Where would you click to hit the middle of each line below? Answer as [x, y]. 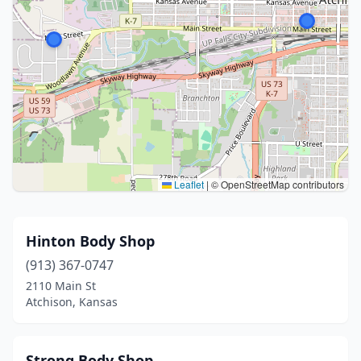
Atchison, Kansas [72, 302]
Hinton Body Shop [90, 241]
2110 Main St [61, 286]
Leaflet [188, 184]
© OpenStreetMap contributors [276, 184]
